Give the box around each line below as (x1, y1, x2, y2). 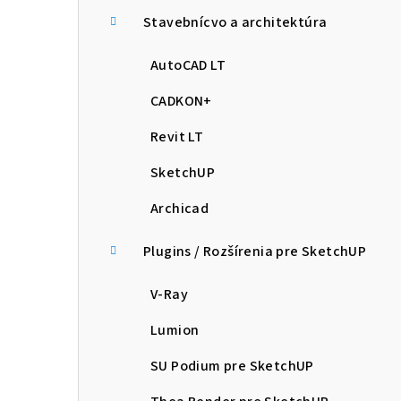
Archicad (150, 199, 209, 219)
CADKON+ (150, 91, 212, 112)
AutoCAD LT (150, 55, 226, 76)
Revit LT (150, 127, 204, 148)
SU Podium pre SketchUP (150, 356, 314, 377)
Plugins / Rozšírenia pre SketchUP (143, 242, 367, 262)
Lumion (150, 320, 200, 341)
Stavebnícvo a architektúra (143, 13, 328, 33)
